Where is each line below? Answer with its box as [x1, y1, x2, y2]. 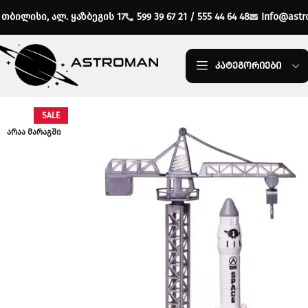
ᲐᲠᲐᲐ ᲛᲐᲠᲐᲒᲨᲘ [7, 127, 61, 137]
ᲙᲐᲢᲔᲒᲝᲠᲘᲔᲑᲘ [215, 60, 281, 71]
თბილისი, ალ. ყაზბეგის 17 [1, 11, 125, 23]
